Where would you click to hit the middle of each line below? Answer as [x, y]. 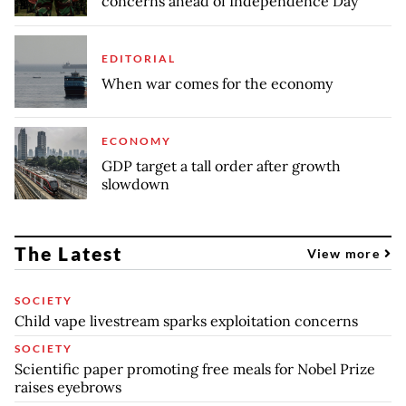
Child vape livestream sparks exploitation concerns [186, 320]
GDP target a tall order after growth [221, 165]
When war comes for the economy [217, 83]
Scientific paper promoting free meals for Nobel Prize [195, 368]
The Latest [68, 253]
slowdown [135, 184]
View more [345, 253]
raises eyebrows [68, 387]
